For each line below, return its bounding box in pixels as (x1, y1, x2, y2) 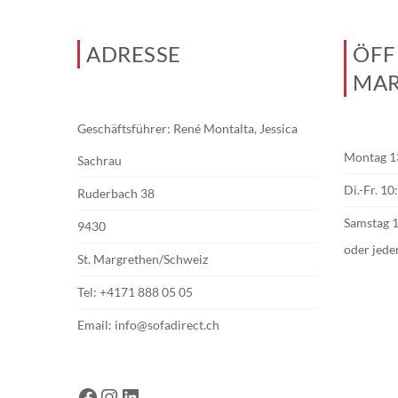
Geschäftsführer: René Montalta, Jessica (77, 121, 298, 136)
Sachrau (77, 153, 122, 168)
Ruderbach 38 (77, 186, 155, 201)
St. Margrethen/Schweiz (77, 251, 208, 267)
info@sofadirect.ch (115, 317, 219, 332)
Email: (77, 317, 115, 332)
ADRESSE (86, 41, 181, 67)
